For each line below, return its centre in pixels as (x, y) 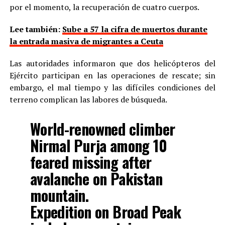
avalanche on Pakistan (96, 178)
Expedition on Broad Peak (105, 211)
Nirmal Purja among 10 (98, 145)
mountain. (59, 195)
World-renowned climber (102, 129)
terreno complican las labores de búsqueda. (88, 99)
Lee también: (36, 29)
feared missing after (91, 162)
